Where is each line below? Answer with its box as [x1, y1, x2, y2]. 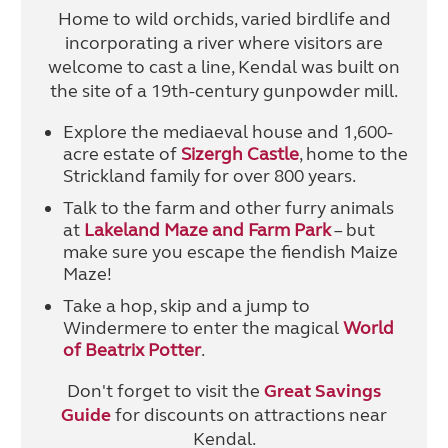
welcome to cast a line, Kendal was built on [48, 55, 400, 78]
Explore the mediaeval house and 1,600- [62, 120, 393, 143]
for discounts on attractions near [111, 403, 387, 426]
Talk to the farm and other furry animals [62, 196, 394, 219]
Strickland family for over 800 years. [62, 164, 356, 187]
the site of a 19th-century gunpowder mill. [50, 79, 398, 102]
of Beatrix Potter [62, 338, 201, 361]
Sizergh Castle [180, 142, 299, 165]
